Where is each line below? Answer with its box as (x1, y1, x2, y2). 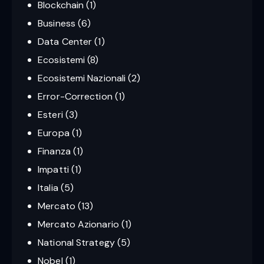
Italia (38, 181, 58, 194)
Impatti (38, 163, 69, 176)
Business (38, 16, 75, 29)
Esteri (38, 108, 63, 121)
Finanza (38, 144, 71, 157)
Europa (38, 126, 70, 139)
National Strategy (38, 236, 115, 249)
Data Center (38, 35, 93, 48)
